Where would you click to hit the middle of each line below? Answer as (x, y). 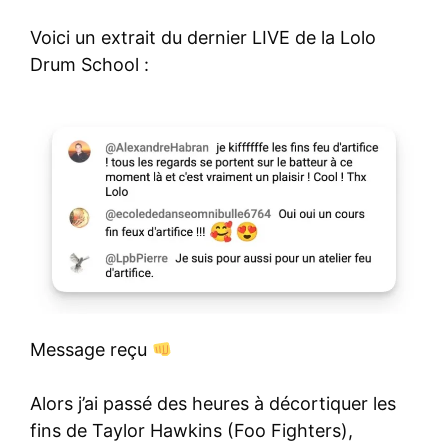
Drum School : (89, 64)
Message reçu (91, 350)
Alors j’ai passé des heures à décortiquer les (213, 404)
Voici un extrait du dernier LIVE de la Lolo (203, 37)
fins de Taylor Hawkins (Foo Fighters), (191, 431)
